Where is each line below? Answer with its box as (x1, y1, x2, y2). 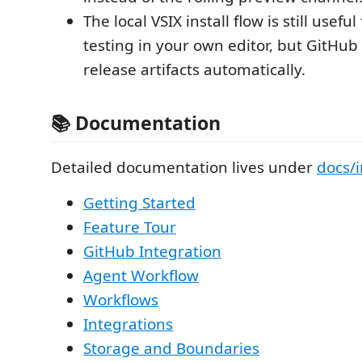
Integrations (83, 313, 173, 335)
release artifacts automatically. (83, 59, 305, 81)
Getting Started (83, 192, 196, 213)
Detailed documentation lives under (51, 156, 317, 178)
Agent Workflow (83, 264, 199, 286)
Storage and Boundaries (83, 337, 259, 359)
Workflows (83, 288, 158, 310)
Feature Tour (83, 216, 176, 238)
